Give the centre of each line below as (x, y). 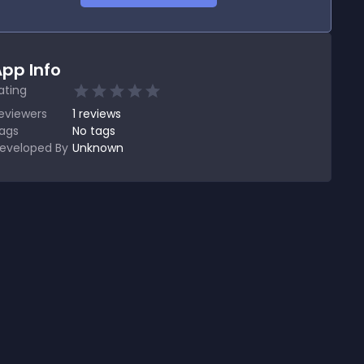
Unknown (98, 148)
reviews (100, 114)
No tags (94, 131)
